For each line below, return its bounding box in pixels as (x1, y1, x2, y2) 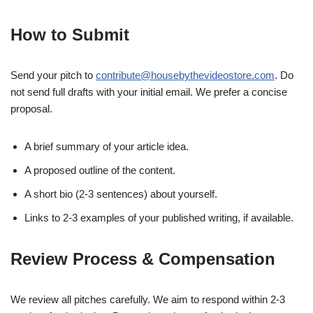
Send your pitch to (10, 69, 96, 82)
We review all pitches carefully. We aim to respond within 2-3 (10, 293, 285, 306)
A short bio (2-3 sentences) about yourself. (24, 188, 217, 201)
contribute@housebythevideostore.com (96, 69, 275, 82)
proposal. (10, 103, 52, 115)
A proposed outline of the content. (24, 164, 175, 177)
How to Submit (10, 25, 129, 45)
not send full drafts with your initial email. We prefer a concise (10, 86, 287, 99)
